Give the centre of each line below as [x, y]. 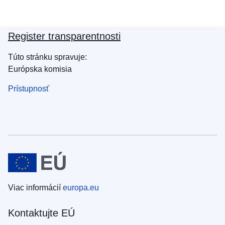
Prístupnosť [29, 89]
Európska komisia [40, 69]
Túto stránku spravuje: [47, 57]
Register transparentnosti [64, 36]
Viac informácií [35, 188]
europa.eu [81, 188]
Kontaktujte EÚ [41, 213]
